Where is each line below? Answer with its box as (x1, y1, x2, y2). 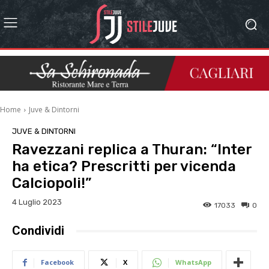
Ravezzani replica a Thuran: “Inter (12, 141, 252, 159)
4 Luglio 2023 (12, 198, 62, 207)
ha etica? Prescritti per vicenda (12, 158, 236, 175)
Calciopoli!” (12, 175, 91, 192)
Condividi (12, 223, 64, 238)
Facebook (41, 258, 74, 267)
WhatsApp (175, 258, 211, 267)
